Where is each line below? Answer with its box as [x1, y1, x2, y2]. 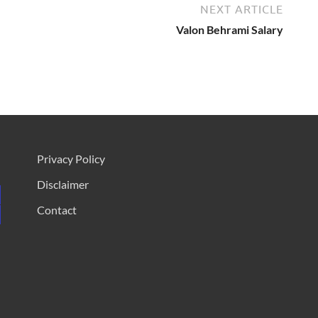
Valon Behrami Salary [176, 22, 283, 36]
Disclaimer [36, 177, 89, 191]
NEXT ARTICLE [200, 2, 283, 16]
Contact [36, 202, 77, 216]
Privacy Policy [36, 151, 105, 165]
